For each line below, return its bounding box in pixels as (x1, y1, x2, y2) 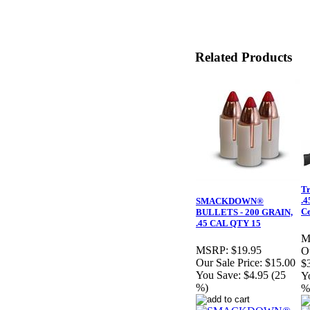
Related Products (195, 49, 292, 64)
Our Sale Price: (196, 257, 262, 269)
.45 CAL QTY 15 (196, 218, 261, 229)
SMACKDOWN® (196, 196, 264, 207)
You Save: (196, 269, 241, 282)
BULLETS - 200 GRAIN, (196, 207, 293, 218)
